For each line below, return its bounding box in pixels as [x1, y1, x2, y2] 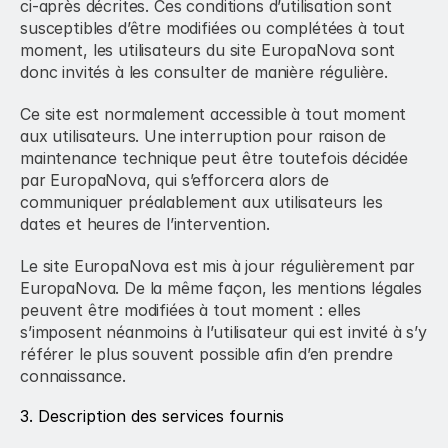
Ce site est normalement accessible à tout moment [20, 104, 407, 124]
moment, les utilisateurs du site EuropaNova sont [20, 40, 396, 60]
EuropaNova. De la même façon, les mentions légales [20, 278, 422, 298]
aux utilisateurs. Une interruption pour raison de [20, 126, 387, 146]
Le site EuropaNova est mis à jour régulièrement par [20, 256, 415, 276]
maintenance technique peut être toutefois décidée [20, 148, 409, 168]
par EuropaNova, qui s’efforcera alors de [20, 170, 329, 190]
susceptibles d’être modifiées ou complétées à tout [20, 18, 405, 38]
